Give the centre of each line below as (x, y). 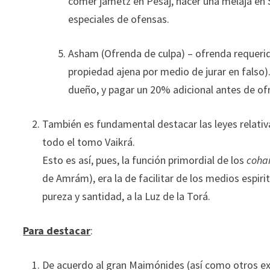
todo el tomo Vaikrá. (89, 142)
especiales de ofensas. (119, 19)
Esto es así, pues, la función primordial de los (145, 160)
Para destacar (57, 231)
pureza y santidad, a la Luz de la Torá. (127, 196)
